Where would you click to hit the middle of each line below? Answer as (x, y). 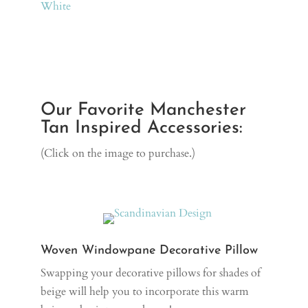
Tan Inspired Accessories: (142, 128)
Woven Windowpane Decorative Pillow (150, 250)
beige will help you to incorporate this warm (145, 291)
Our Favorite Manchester (144, 110)
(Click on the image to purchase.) (118, 153)
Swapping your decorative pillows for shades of (151, 273)
